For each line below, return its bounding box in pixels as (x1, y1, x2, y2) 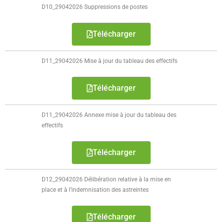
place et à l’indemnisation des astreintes (42, 186, 149, 193)
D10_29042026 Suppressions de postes (42, 3, 148, 10)
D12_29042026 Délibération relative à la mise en (42, 176, 171, 183)
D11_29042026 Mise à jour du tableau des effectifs (42, 57, 178, 64)
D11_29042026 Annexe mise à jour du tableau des (42, 111, 177, 118)
